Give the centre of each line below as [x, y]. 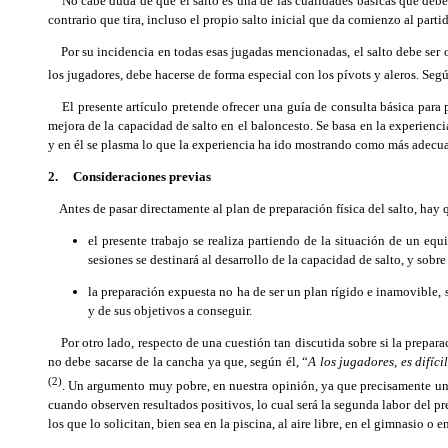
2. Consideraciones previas [129, 177]
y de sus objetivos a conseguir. [170, 311]
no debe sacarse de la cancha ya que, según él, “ [178, 362]
